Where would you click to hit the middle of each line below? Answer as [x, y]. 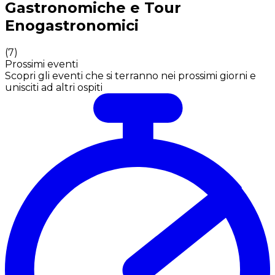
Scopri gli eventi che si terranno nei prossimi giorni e [130, 76]
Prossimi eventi [41, 64]
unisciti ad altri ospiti [54, 87]
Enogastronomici [72, 25]
